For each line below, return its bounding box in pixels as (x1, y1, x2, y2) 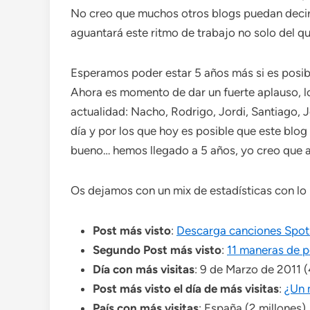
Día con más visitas (93, 262, 194, 276)
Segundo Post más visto (93, 243, 221, 257)
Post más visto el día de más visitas (93, 282, 279, 295)
